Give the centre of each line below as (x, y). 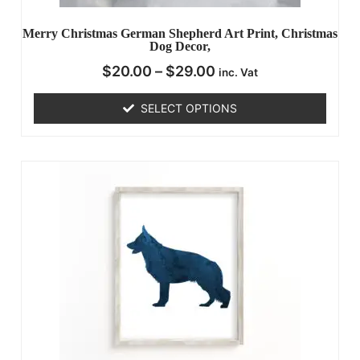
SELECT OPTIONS (189, 108)
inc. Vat (238, 72)
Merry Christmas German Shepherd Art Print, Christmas (180, 33)
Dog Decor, (180, 46)
